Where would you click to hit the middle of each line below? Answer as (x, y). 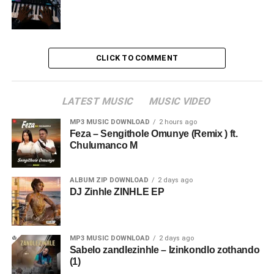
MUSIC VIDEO (181, 101)
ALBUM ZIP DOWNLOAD (109, 180)
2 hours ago (178, 122)
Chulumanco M (103, 145)
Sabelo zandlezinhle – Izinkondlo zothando (165, 250)
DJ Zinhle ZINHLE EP (117, 192)
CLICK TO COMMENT (137, 58)
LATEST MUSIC (98, 101)
